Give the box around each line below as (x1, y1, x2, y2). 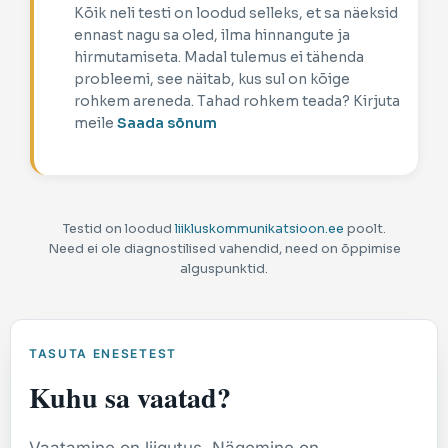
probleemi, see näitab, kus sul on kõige (74, 70, 350, 89)
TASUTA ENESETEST (29, 346, 177, 362)
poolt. (343, 220, 386, 237)
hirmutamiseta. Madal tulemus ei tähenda (74, 48, 364, 67)
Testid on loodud (62, 220, 175, 237)
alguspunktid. (180, 260, 268, 277)
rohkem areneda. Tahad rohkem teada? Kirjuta (74, 92, 400, 111)
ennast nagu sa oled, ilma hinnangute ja (74, 26, 350, 45)
